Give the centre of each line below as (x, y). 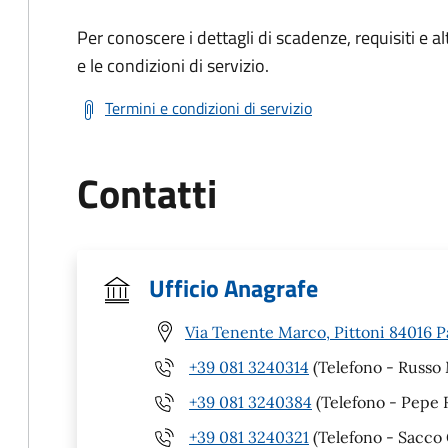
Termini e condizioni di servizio (208, 108)
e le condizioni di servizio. (173, 65)
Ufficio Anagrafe (233, 288)
